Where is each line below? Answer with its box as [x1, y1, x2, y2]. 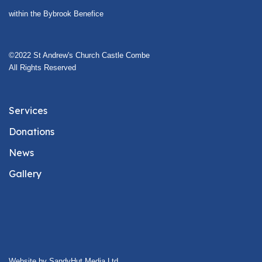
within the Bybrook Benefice [9, 9, 104, 19]
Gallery [9, 168, 42, 180]
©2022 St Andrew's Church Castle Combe [9, 51, 150, 60]
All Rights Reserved [9, 63, 76, 73]
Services [9, 105, 47, 117]
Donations [9, 126, 54, 138]
